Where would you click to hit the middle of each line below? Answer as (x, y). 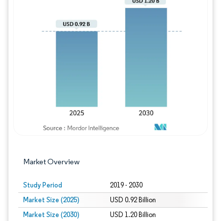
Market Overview (52, 162)
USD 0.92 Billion (133, 200)
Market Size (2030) (51, 215)
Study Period (43, 185)
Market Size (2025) (51, 200)
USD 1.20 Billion (133, 215)
